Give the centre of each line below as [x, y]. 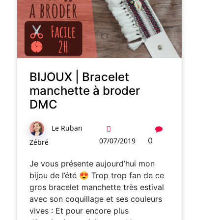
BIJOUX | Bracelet [79, 77]
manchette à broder [85, 90]
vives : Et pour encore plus [79, 210]
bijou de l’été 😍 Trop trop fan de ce [97, 175]
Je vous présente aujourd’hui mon [92, 163]
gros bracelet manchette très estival [97, 187]
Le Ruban [67, 128]
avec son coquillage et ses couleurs [96, 199]
